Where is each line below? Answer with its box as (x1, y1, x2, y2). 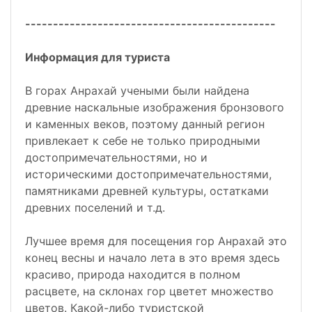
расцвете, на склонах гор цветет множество (25, 284, 274, 299)
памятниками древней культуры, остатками (25, 184, 269, 198)
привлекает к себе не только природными (25, 134, 260, 148)
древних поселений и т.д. (25, 201, 165, 215)
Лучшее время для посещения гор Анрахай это (25, 234, 287, 249)
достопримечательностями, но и (25, 150, 208, 165)
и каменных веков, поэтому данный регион (25, 117, 265, 132)
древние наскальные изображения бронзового (25, 100, 284, 115)
